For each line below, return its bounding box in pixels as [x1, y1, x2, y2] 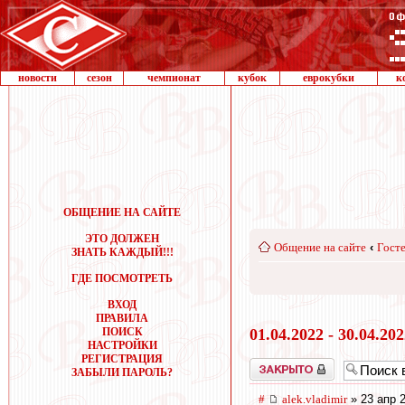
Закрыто [250, 357, 287, 371]
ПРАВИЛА [96, 312, 148, 325]
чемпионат [147, 71, 201, 84]
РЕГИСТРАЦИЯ [81, 353, 163, 365]
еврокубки [303, 71, 354, 84]
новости [18, 71, 57, 84]
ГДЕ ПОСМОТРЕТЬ [71, 272, 173, 285]
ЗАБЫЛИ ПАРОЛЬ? [71, 366, 173, 379]
